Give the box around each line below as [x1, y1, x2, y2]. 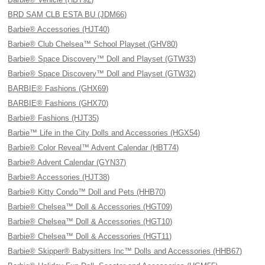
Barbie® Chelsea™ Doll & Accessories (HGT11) [8, 232, 172, 241]
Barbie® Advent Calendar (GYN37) [8, 158, 127, 167]
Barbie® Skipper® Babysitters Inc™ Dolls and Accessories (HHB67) [8, 247, 243, 256]
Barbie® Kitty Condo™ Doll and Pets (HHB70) [8, 188, 166, 196]
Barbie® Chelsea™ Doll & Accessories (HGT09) [8, 202, 173, 211]
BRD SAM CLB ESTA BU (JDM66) [8, 10, 127, 19]
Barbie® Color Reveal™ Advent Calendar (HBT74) [8, 143, 179, 152]
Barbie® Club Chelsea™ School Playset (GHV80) [8, 40, 178, 49]
